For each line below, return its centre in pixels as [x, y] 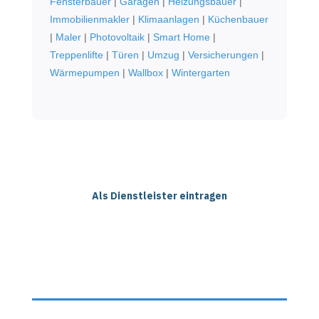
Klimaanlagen [168, 19]
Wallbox [145, 72]
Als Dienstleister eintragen [159, 195]
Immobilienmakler [89, 19]
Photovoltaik [117, 37]
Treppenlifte [76, 54]
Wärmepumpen [84, 72]
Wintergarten [200, 72]
